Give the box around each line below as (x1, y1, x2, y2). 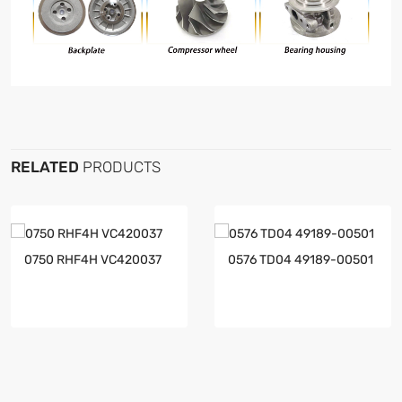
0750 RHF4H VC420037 (24, 251, 162, 267)
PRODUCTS (79, 157, 161, 176)
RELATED (11, 157, 79, 176)
